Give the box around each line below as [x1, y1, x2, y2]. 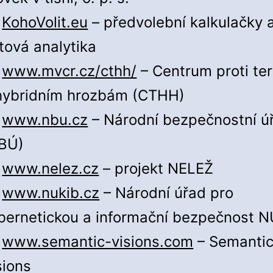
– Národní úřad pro [99, 184, 234, 202]
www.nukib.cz [2, 184, 100, 202]
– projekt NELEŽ [99, 160, 214, 178]
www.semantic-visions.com [2, 233, 194, 251]
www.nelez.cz [2, 160, 99, 178]
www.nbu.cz [2, 111, 88, 129]
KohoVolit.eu [2, 13, 88, 32]
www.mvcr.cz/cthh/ [2, 62, 137, 80]
